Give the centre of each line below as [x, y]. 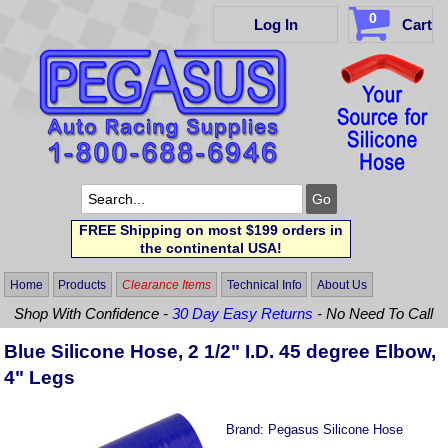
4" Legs [40, 378]
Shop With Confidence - [93, 313]
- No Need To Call [373, 313]
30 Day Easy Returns [243, 313]
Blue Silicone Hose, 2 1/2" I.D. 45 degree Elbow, [220, 352]
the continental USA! [210, 248]
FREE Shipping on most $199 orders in [210, 230]
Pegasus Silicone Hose [336, 430]
